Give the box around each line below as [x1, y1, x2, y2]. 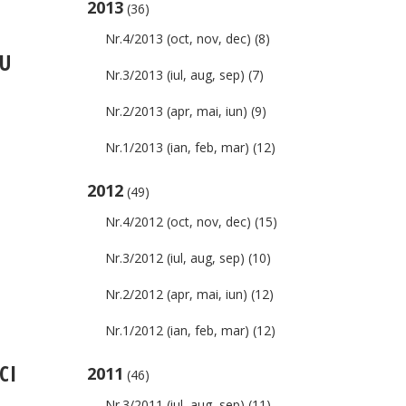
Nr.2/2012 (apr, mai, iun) [105, 285, 247, 303]
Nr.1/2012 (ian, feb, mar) [105, 322, 249, 339]
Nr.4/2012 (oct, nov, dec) [105, 213, 251, 230]
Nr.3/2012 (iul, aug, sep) [105, 249, 245, 266]
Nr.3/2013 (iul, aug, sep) [105, 66, 245, 83]
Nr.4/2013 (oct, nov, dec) [105, 30, 251, 47]
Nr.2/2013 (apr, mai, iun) [105, 102, 247, 120]
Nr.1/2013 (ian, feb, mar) [105, 139, 249, 156]
